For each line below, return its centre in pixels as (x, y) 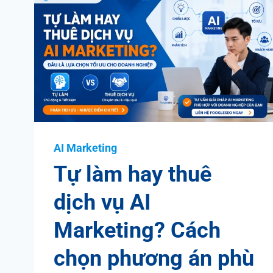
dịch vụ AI (102, 202)
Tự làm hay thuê (133, 174)
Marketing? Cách (137, 230)
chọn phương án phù (154, 258)
